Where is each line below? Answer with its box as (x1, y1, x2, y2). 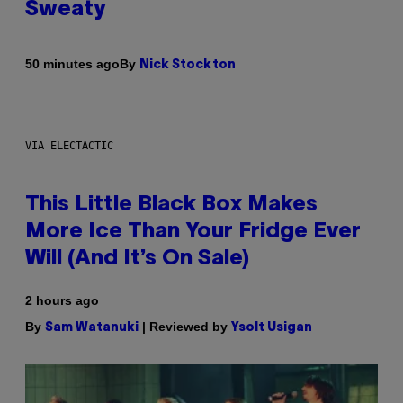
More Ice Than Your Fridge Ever (25, 221, 361, 242)
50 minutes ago (25, 57, 120, 72)
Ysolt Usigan (231, 321, 312, 334)
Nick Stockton (139, 58, 236, 71)
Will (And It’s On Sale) (25, 248, 249, 269)
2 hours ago (25, 292, 99, 308)
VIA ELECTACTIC (25, 139, 113, 152)
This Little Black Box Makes (25, 194, 318, 215)
